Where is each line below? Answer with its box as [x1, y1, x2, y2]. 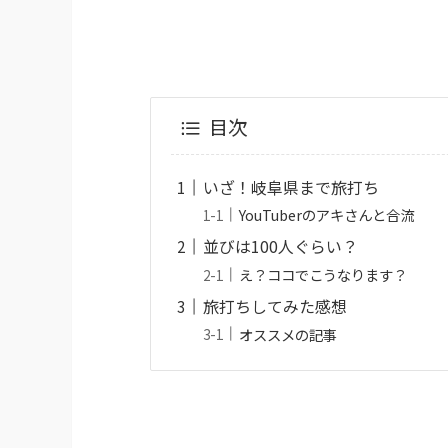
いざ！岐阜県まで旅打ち [203, 174, 380, 199]
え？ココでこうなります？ [239, 263, 408, 285]
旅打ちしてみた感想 [203, 293, 348, 318]
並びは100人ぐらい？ [203, 234, 359, 259]
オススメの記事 [239, 323, 338, 345]
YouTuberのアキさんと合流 [239, 204, 415, 226]
